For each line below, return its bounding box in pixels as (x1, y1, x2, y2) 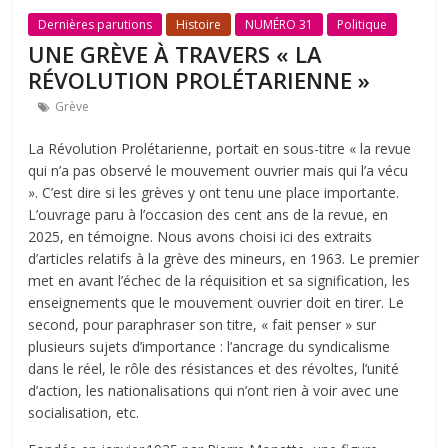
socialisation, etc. (28, 402, 140, 422)
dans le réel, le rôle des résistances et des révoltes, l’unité (28, 358, 400, 378)
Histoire (176, 15, 222, 33)
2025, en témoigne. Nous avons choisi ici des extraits (28, 226, 373, 246)
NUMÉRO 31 (245, 15, 314, 33)
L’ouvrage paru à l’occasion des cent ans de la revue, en (28, 204, 389, 224)
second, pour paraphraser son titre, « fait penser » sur (28, 314, 377, 334)
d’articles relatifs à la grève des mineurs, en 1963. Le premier (28, 248, 420, 268)
